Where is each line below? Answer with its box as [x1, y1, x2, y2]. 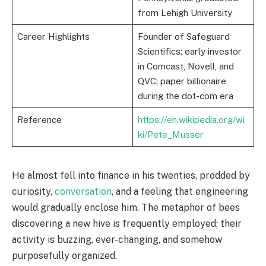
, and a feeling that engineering [112, 186, 248, 198]
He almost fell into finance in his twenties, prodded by [12, 170, 250, 182]
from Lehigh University [137, 8, 232, 18]
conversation [55, 186, 112, 198]
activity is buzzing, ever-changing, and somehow [12, 234, 222, 246]
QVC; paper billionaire [137, 76, 226, 87]
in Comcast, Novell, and [137, 61, 234, 72]
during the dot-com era [137, 91, 233, 102]
